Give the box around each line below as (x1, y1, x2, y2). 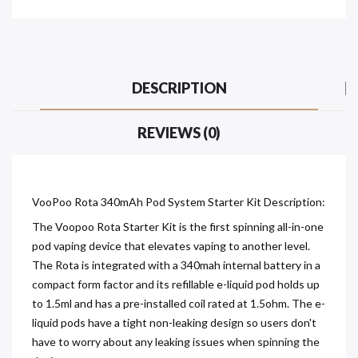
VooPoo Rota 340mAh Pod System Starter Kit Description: (32, 194, 325, 209)
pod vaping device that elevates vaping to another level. (32, 238, 310, 253)
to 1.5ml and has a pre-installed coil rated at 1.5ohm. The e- (32, 296, 325, 310)
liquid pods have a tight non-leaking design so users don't (32, 315, 316, 329)
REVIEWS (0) (137, 123, 221, 141)
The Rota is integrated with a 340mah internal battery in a (32, 257, 320, 272)
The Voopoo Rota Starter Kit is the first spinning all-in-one (32, 219, 324, 233)
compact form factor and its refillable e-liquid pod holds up (32, 276, 320, 291)
